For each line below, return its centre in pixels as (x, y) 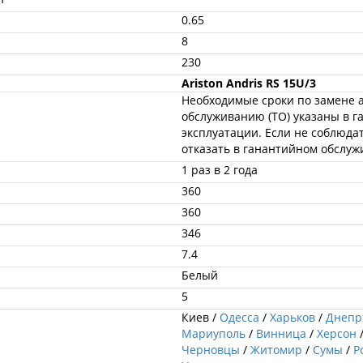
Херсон (337, 333)
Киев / (201, 317)
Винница (281, 333)
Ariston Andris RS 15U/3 (249, 83)
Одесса (239, 317)
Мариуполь (214, 333)
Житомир (276, 349)
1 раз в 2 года (220, 169)
